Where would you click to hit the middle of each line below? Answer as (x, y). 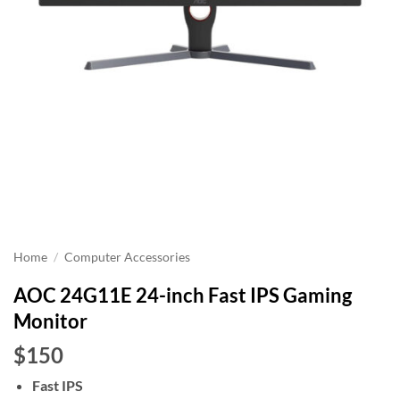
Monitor (50, 321)
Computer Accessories (128, 257)
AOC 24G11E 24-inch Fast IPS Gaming (183, 295)
